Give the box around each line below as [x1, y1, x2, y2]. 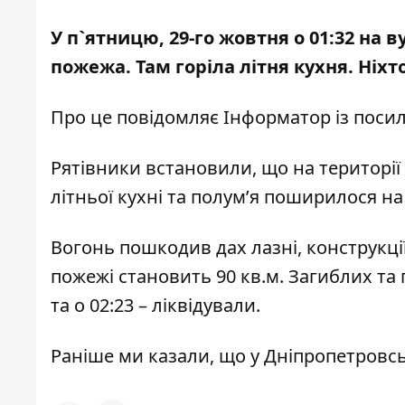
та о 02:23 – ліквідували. [51, 293, 260, 318]
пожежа [51, 54, 126, 80]
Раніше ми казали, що [51, 344, 250, 369]
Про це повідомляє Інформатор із [51, 105, 353, 130]
